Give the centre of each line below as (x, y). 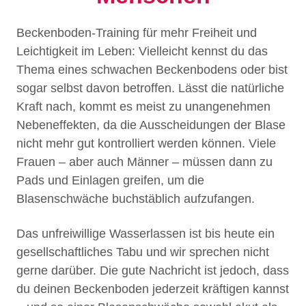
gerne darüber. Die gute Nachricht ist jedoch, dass (153, 271)
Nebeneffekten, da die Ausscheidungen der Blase (151, 125)
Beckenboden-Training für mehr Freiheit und (137, 33)
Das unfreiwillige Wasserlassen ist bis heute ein (145, 234)
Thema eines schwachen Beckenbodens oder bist (152, 70)
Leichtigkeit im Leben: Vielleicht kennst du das (142, 52)
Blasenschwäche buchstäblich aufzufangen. (136, 199)
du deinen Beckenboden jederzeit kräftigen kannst (153, 289)
